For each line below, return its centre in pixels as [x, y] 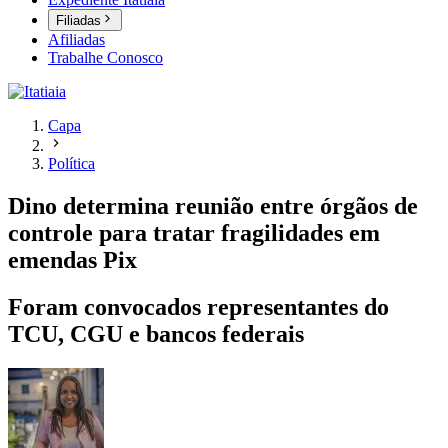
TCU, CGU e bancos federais [156, 334]
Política [71, 164]
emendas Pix [72, 260]
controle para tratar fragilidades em [194, 233]
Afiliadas [76, 40]
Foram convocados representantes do [198, 307]
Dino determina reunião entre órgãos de [213, 206]
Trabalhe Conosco [105, 58]
